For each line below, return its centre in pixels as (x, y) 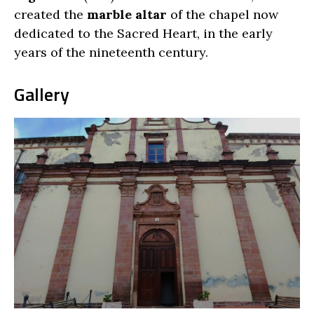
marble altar (127, 14)
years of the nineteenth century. (111, 52)
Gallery (42, 95)
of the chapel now (223, 14)
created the (50, 14)
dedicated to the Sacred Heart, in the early (143, 33)
